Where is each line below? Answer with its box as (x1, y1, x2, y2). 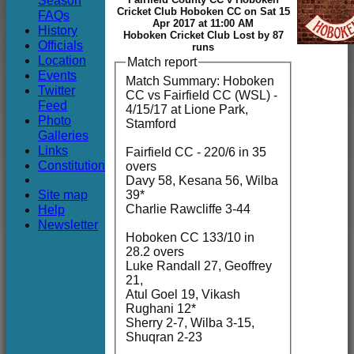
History (38, 23, 77, 37)
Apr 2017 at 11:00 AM (153, 17, 254, 29)
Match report (127, 55, 197, 69)
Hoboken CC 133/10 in (126, 230, 254, 244)
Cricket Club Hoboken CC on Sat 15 (116, 6, 290, 17)
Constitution (38, 158, 105, 172)
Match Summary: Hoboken (126, 73, 274, 88)
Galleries (38, 128, 88, 142)
